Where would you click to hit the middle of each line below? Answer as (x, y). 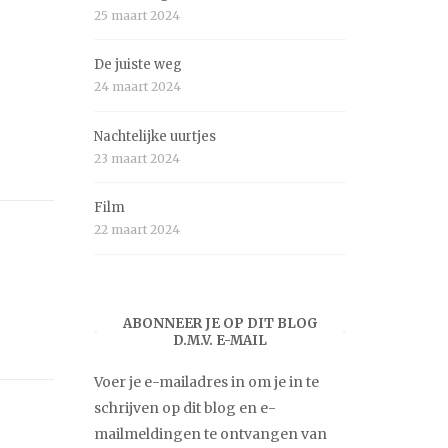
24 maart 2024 (137, 87)
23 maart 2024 (137, 158)
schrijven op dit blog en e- (185, 408)
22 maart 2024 (137, 230)
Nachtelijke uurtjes (155, 136)
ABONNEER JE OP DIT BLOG (220, 323)
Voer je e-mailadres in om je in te (206, 382)
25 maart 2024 (137, 15)
